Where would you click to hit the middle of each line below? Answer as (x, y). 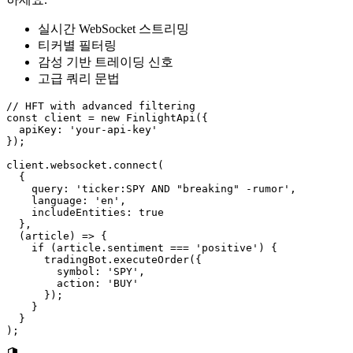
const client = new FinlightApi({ (107, 118)
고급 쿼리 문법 (79, 79)
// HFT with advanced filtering (101, 106)
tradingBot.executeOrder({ (104, 260)
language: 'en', (66, 201)
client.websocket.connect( (85, 165)
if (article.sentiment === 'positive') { (142, 248)
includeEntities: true (85, 213)
